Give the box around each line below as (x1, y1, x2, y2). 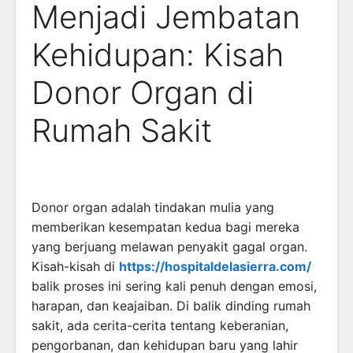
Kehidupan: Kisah (32, 35, 284, 74)
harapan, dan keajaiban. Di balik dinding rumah (32, 298, 310, 314)
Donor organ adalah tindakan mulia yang (32, 199, 274, 215)
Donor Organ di (32, 73, 254, 112)
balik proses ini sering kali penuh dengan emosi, (32, 278, 317, 294)
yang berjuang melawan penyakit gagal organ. (32, 239, 307, 255)
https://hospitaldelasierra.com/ (119, 258, 311, 274)
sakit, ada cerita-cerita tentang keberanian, (32, 318, 288, 333)
